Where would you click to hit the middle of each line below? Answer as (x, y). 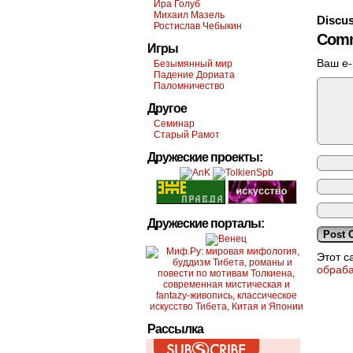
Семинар (174, 124)
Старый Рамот (187, 135)
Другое (167, 108)
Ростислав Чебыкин (198, 26)
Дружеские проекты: (205, 157)
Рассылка (175, 329)
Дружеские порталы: (206, 223)
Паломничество (189, 86)
